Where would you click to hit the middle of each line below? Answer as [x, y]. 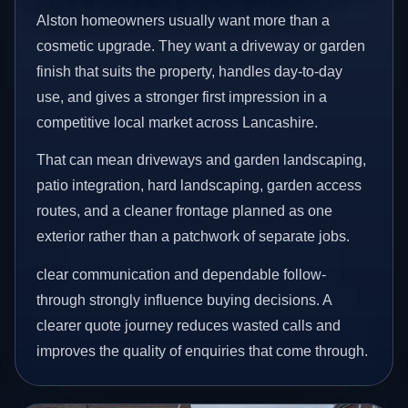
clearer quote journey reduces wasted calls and [189, 325]
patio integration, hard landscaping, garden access [199, 186]
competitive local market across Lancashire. [178, 122]
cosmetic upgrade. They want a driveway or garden [201, 46]
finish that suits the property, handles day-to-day [190, 71]
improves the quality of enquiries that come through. [203, 351]
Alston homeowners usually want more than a [184, 20]
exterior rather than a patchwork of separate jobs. [194, 237]
